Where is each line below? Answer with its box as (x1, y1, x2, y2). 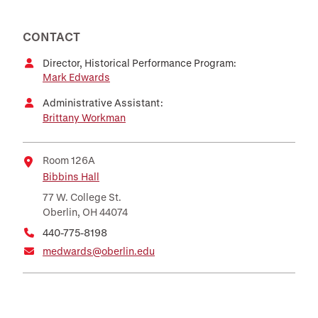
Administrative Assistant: (43, 96, 163, 109)
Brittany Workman (43, 111, 126, 124)
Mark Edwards (43, 70, 110, 83)
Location (23, 170, 69, 185)
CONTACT (23, 29, 80, 43)
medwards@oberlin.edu (43, 245, 155, 258)
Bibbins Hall (43, 170, 99, 182)
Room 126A (43, 153, 95, 166)
